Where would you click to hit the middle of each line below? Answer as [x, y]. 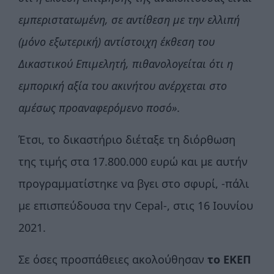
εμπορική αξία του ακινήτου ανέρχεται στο [123, 86]
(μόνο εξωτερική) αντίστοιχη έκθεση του [117, 42]
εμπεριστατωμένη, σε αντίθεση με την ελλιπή [129, 20]
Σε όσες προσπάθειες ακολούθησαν [111, 260]
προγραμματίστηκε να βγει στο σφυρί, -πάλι [134, 184]
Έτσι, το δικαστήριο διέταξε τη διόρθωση [127, 140]
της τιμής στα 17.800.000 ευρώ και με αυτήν [133, 162]
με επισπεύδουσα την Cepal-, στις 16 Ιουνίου [136, 206]
